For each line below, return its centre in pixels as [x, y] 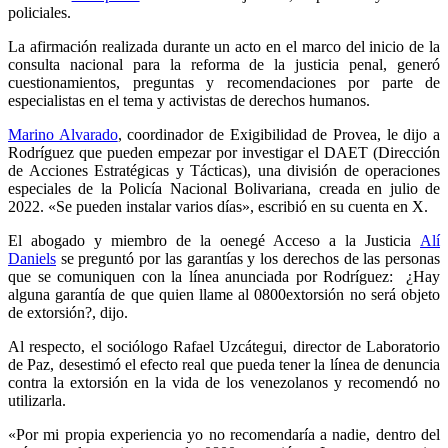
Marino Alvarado [63, 134]
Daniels [32, 258]
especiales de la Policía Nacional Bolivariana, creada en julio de [224, 188]
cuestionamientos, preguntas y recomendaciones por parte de [224, 82]
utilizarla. [37, 400]
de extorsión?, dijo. [68, 312]
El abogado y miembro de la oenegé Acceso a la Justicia [214, 240]
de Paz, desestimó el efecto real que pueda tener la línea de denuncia [224, 364]
